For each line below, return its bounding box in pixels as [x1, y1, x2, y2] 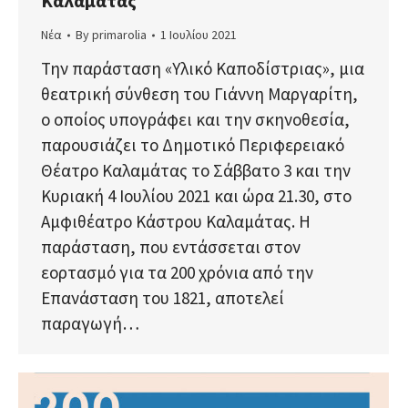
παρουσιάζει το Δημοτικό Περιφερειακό [41, 134, 344, 157]
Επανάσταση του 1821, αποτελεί [41, 287, 284, 310]
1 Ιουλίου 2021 [160, 26, 237, 44]
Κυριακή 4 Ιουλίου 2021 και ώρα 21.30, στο [41, 185, 352, 208]
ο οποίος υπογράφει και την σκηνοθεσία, [41, 108, 350, 131]
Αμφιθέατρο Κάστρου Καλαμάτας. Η [41, 210, 311, 233]
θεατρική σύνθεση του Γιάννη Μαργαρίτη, [41, 83, 358, 106]
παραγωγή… [41, 312, 139, 335]
